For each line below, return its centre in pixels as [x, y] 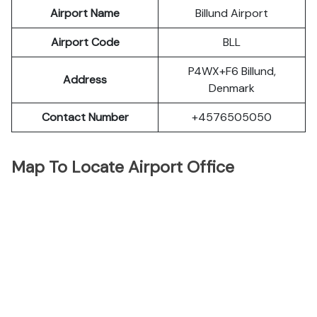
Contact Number [85, 117]
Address [85, 80]
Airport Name [85, 13]
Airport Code [85, 42]
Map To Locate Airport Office [123, 167]
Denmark [232, 88]
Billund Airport [232, 13]
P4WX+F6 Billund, [232, 71]
